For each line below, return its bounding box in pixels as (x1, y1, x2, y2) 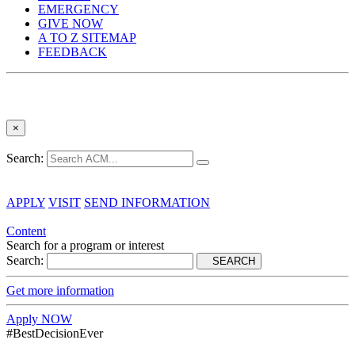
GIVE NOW (38, 16, 103, 30)
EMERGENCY (38, 2, 119, 16)
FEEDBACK (38, 44, 107, 59)
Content (6, 223, 46, 238)
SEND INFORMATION (84, 195, 210, 209)
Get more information (6, 283, 114, 297)
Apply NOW (6, 311, 72, 326)
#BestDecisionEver (6, 326, 103, 340)
